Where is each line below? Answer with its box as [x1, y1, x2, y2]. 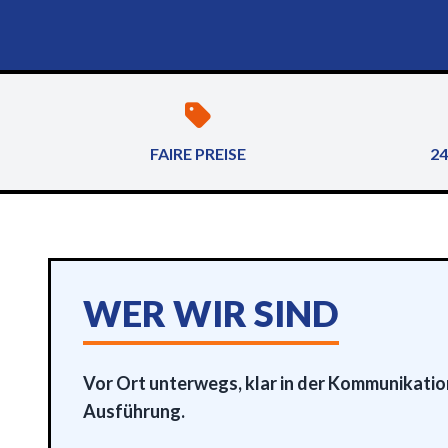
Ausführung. [83, 400, 185, 422]
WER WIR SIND [83, 291, 339, 335]
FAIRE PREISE [150, 144, 246, 163]
